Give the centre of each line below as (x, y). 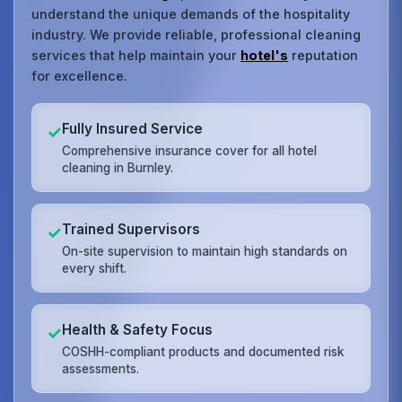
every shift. (95, 268)
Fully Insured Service (133, 128)
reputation (323, 55)
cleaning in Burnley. (118, 167)
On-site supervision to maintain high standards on (205, 251)
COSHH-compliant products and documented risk (203, 351)
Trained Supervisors (131, 229)
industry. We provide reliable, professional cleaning (197, 34)
